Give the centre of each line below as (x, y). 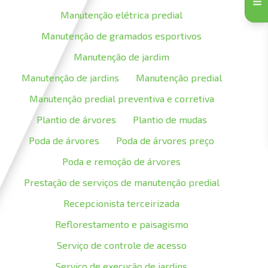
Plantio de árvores (76, 119)
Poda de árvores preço (165, 140)
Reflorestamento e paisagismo (121, 224)
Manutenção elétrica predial (122, 15)
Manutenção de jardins (70, 77)
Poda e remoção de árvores (122, 161)
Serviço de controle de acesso (121, 245)
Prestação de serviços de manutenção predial (121, 182)
